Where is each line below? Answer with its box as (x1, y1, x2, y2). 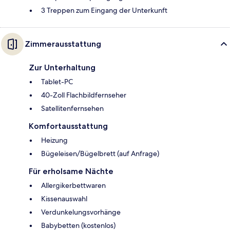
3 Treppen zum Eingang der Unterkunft (41, 6, 167, 15)
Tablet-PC (41, 77, 73, 87)
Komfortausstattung (29, 121, 108, 131)
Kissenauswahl (41, 194, 87, 204)
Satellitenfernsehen (41, 104, 104, 113)
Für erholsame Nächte (29, 166, 113, 177)
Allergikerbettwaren (41, 181, 106, 190)
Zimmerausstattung (25, 39, 101, 49)
